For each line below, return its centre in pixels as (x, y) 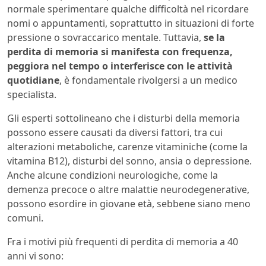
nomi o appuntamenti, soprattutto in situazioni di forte (131, 23)
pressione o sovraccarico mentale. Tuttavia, (105, 37)
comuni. (25, 218)
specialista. (32, 94)
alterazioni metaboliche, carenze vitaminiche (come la (127, 146)
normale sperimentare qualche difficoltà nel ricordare (128, 9)
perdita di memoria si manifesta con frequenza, (120, 51)
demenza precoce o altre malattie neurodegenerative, (128, 189)
